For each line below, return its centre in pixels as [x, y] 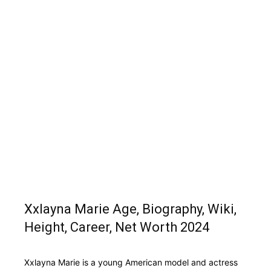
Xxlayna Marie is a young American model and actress [131, 262]
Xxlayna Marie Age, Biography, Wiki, [130, 209]
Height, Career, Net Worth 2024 [117, 227]
